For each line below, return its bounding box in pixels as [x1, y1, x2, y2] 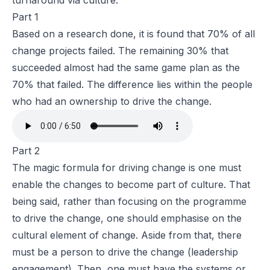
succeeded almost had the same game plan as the [12, 61, 240, 74]
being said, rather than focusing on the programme [12, 195, 246, 208]
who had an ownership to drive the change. [12, 95, 212, 108]
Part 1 [12, 11, 39, 24]
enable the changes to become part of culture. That [12, 178, 250, 191]
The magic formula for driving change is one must [12, 162, 241, 174]
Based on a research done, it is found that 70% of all [12, 28, 255, 40]
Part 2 [12, 145, 40, 157]
